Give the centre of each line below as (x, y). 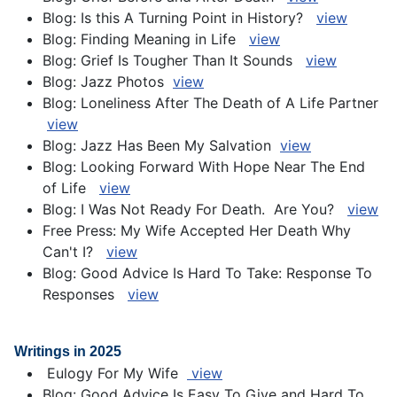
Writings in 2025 (68, 352)
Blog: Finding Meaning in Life (146, 39)
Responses (85, 295)
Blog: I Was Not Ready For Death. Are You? (195, 210)
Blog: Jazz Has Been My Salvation (161, 146)
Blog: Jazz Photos (108, 82)
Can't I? (74, 252)
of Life (71, 188)
